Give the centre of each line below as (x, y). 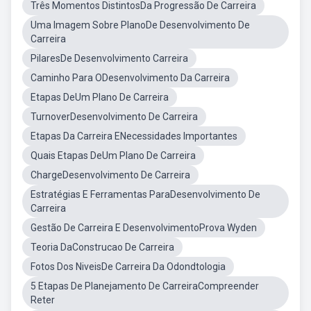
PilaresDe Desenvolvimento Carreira (109, 58)
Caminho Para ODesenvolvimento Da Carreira (130, 78)
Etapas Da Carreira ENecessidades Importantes (134, 136)
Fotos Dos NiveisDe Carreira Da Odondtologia (128, 267)
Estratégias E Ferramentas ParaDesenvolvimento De (145, 194)
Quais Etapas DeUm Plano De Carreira (113, 155)
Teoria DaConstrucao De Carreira (102, 247)
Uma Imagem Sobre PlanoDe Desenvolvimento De (140, 25)
